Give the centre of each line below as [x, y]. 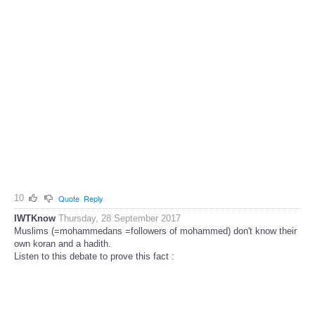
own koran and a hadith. [63, 244]
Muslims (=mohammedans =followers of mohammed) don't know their [155, 231]
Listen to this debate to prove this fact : [94, 257]
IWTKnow [35, 219]
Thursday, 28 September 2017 [120, 219]
